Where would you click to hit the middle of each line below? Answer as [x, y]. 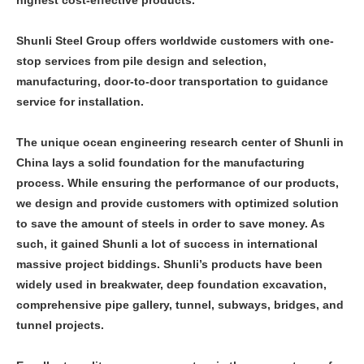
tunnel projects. [60, 325]
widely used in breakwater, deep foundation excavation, [171, 284]
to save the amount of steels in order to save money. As [171, 223]
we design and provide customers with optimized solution [178, 203]
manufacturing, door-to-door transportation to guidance [172, 81]
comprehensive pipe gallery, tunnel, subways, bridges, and [180, 304]
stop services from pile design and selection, [141, 61]
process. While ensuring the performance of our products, [178, 182]
